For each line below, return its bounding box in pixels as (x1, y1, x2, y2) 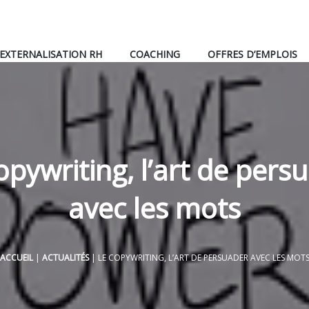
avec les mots (68, 189, 241, 227)
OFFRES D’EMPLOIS (208, 47, 297, 61)
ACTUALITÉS (41, 252, 89, 263)
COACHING (130, 47, 180, 61)
